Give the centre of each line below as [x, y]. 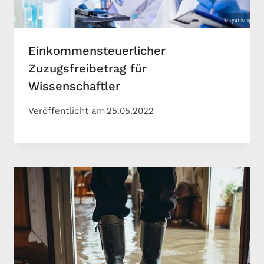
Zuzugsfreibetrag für [88, 69]
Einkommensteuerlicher [97, 51]
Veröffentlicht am [67, 111]
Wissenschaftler [74, 86]
